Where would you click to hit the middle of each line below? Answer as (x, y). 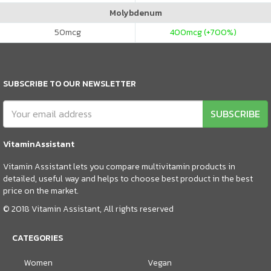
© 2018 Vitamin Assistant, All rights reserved (88, 209)
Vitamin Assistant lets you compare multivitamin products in (119, 166)
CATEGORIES (38, 238)
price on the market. (41, 191)
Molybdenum (135, 13)
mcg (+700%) (211, 32)
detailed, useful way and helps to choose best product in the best (128, 178)
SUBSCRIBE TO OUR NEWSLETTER (70, 83)
